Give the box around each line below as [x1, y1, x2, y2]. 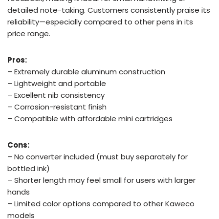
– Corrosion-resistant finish [7, 102, 107, 112]
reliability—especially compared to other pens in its [7, 17, 193, 27]
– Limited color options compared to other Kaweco [7, 198, 195, 209]
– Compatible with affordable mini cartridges [7, 113, 173, 124]
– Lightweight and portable [7, 78, 106, 88]
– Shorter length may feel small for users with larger [7, 175, 196, 185]
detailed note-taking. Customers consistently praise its [7, 5, 210, 15]
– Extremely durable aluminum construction [7, 66, 165, 77]
